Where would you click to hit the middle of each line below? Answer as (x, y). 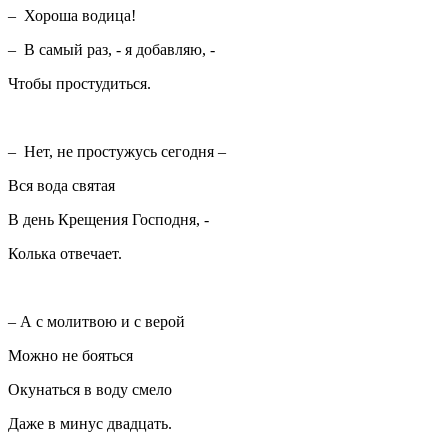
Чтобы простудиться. (79, 84)
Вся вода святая (61, 186)
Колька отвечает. (65, 254)
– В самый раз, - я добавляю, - (113, 50)
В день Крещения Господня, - (108, 220)
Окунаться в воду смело (90, 390)
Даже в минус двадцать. (90, 424)
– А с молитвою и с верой (96, 322)
